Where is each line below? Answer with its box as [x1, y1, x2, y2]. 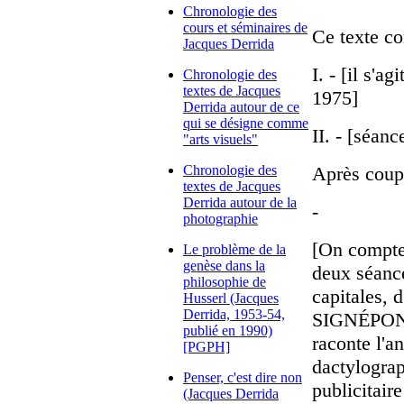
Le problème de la [183, 242, 286, 257]
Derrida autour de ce [183, 99, 299, 115]
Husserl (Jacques [183, 290, 279, 306]
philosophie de [183, 274, 266, 289]
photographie [183, 211, 258, 226]
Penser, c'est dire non [183, 370, 302, 385]
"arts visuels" [183, 132, 258, 147]
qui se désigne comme [183, 115, 308, 131]
